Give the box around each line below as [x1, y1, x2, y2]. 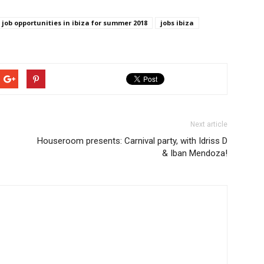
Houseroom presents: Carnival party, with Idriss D [37, 136, 227, 146]
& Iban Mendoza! [162, 148, 227, 159]
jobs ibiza [160, 18, 194, 27]
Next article [190, 120, 227, 128]
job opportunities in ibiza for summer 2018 [2, 18, 147, 27]
